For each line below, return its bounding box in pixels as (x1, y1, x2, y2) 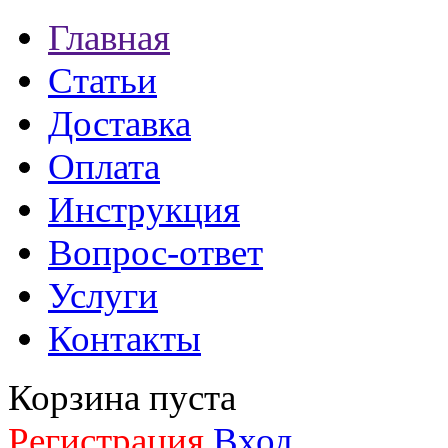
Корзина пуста (8, 377, 236, 418)
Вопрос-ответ (48, 232, 263, 273)
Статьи (48, 60, 157, 101)
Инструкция (48, 189, 240, 230)
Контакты (48, 318, 201, 359)
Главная (48, 17, 170, 58)
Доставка (48, 103, 191, 144)
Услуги (48, 275, 158, 316)
